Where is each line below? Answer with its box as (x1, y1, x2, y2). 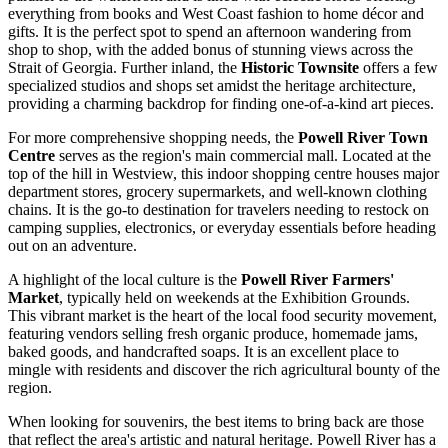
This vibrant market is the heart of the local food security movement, (8, 306, 437, 324)
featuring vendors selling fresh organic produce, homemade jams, (8, 324, 418, 342)
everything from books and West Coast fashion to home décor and (8, 4, 424, 22)
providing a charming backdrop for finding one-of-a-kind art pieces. (8, 94, 434, 112)
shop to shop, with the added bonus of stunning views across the (8, 40, 413, 58)
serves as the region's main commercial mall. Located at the (55, 146, 431, 164)
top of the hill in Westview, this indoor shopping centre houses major (8, 164, 439, 182)
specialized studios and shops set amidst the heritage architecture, (8, 76, 416, 94)
